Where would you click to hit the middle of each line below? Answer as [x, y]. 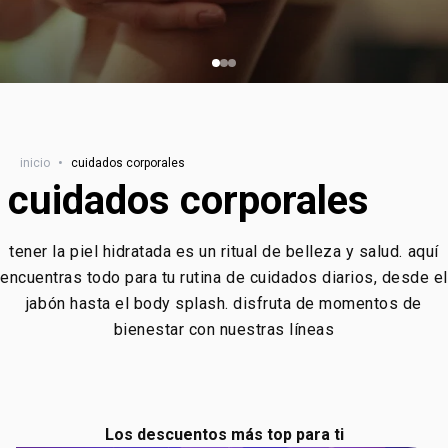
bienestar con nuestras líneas [224, 329]
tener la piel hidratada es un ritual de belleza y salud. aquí [224, 251]
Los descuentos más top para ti [224, 434]
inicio [35, 163]
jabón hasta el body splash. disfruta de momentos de [223, 303]
